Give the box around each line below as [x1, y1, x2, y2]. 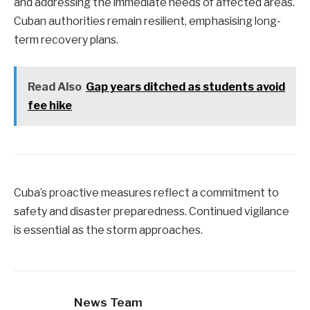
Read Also [27, 80, 82, 93]
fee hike [27, 98, 72, 112]
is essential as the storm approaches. [14, 223, 203, 237]
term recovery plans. [14, 33, 118, 47]
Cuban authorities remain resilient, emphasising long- [14, 15, 281, 28]
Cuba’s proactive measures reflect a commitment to [14, 185, 279, 199]
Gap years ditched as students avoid [85, 80, 285, 93]
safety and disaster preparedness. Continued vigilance [14, 204, 289, 218]
